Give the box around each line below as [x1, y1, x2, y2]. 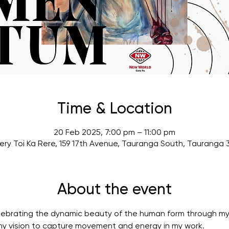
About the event [57, 182, 172, 198]
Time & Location [57, 102, 172, 117]
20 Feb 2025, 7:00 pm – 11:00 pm [54, 129, 175, 137]
